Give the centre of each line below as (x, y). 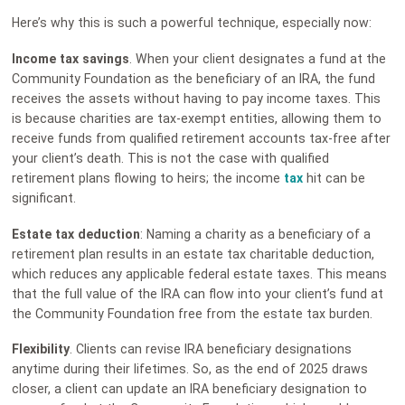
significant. (44, 198)
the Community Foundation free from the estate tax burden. (193, 313)
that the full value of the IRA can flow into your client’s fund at (198, 293)
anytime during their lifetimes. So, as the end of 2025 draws (190, 369)
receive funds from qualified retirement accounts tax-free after (202, 138)
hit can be (334, 178)
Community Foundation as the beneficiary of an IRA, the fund (194, 78)
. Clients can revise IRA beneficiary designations (211, 349)
